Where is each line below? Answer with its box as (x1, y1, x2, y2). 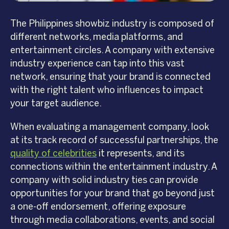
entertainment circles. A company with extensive (10, 44, 215, 56)
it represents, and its (97, 148, 185, 159)
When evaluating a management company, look (10, 121, 209, 133)
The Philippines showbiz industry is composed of (10, 18, 214, 30)
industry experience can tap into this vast (10, 58, 185, 70)
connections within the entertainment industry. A (10, 161, 217, 173)
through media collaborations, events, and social (10, 214, 215, 226)
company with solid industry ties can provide (10, 174, 198, 186)
